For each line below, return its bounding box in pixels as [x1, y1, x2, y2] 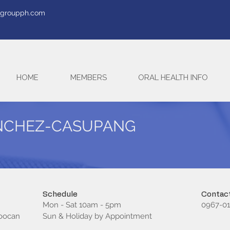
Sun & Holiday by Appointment [43, 212, 152, 221]
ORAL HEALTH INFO [138, 73, 208, 82]
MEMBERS [70, 73, 107, 82]
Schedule [43, 190, 78, 198]
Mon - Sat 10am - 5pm [43, 200, 121, 209]
